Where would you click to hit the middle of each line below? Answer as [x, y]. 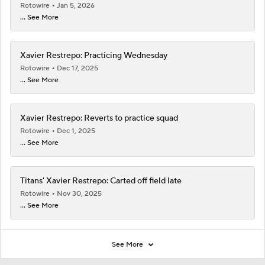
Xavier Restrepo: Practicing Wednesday [94, 56]
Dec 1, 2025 [76, 131]
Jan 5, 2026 [76, 6]
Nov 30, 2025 [79, 194]
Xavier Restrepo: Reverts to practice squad [99, 118]
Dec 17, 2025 [77, 68]
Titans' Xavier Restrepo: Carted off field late [101, 181]
